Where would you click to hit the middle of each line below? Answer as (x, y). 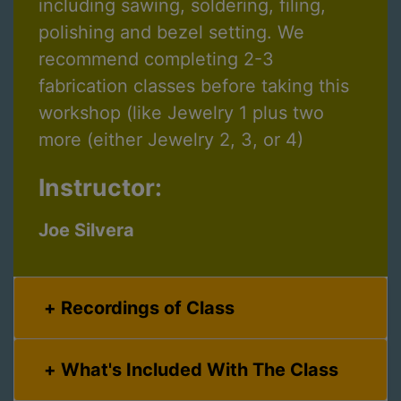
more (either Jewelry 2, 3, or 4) (171, 140)
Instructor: (100, 188)
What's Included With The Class (200, 370)
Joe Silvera (86, 230)
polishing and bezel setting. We (171, 33)
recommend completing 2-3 (156, 60)
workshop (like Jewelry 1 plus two (181, 113)
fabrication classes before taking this (194, 86)
